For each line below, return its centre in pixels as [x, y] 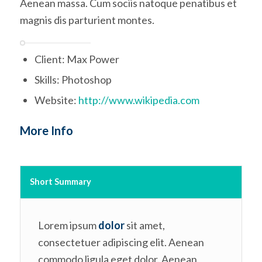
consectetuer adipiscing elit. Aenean [121, 242]
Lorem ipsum [68, 225]
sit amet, [144, 225]
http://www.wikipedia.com [139, 100]
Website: [56, 100]
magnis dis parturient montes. [87, 20]
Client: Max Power [77, 59]
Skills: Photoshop [73, 80]
